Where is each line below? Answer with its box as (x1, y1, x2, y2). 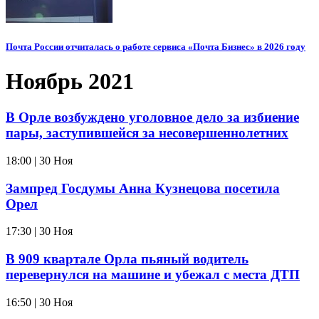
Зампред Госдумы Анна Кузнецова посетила (6, 180, 280, 196)
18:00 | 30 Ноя (6, 155, 73, 167)
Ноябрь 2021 (6, 68, 134, 94)
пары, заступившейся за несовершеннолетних (6, 125, 288, 141)
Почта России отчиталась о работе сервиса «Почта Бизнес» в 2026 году (6, 41, 305, 52)
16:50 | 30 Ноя (6, 296, 73, 308)
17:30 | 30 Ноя (6, 225, 73, 238)
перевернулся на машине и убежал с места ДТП (6, 267, 300, 283)
